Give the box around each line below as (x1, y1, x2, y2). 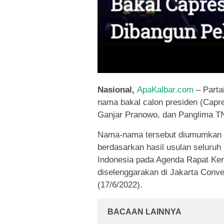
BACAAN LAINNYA (107, 207, 181, 216)
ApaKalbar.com (137, 85, 193, 95)
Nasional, (97, 85, 137, 95)
